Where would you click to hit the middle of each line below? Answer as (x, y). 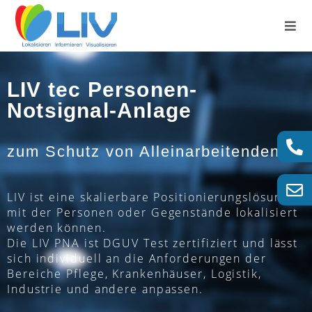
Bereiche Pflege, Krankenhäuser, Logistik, (134, 274)
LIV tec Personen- (102, 89)
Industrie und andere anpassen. (105, 289)
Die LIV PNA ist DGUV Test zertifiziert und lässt (153, 243)
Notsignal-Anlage (100, 110)
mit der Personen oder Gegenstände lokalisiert (153, 212)
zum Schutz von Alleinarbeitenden (143, 151)
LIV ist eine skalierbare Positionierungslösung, (150, 197)
